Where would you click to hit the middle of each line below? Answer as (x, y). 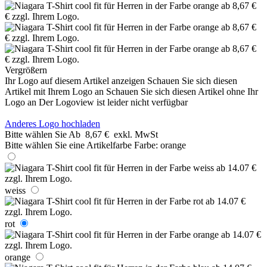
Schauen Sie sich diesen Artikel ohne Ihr (182, 91)
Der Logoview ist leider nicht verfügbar (113, 102)
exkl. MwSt (136, 134)
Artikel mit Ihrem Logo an (54, 91)
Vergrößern (26, 70)
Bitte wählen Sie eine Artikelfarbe (68, 145)
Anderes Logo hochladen (52, 123)
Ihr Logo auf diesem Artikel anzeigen (75, 80)
